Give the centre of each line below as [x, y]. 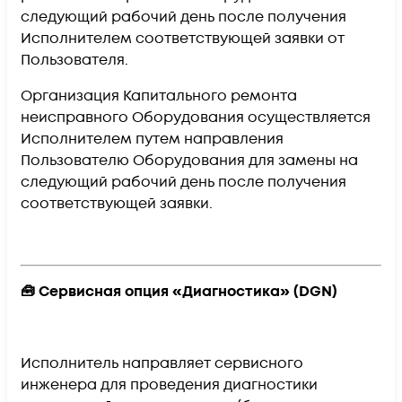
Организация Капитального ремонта [159, 96]
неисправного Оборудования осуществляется [196, 118]
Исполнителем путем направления [152, 140]
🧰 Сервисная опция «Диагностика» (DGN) [179, 292]
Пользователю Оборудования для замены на [189, 161]
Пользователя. [76, 61]
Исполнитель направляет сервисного [162, 364]
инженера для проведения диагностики [169, 385]
